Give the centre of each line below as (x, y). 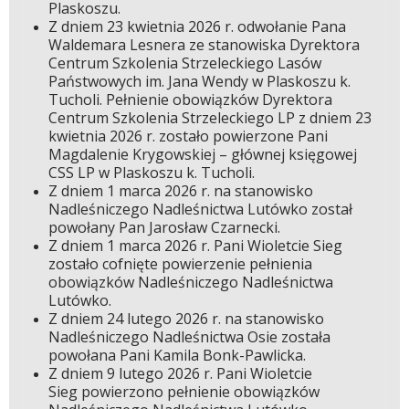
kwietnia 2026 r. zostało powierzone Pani (188, 136)
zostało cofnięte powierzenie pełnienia (180, 264)
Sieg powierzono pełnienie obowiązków (184, 392)
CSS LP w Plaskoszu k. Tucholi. (155, 173)
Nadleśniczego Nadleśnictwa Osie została (189, 337)
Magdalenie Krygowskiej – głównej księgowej (202, 155)
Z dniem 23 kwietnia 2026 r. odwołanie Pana (197, 27)
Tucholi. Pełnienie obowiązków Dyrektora (190, 100)
